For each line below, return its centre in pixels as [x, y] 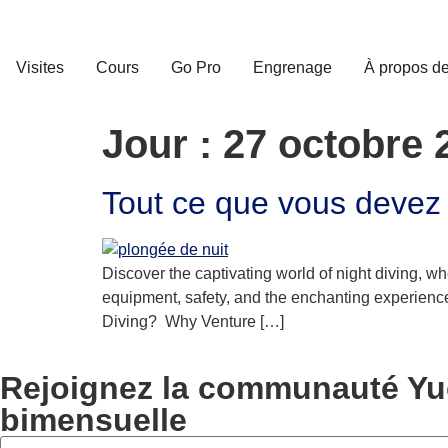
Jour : [162, 144]
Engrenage [292, 67]
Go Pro [196, 67]
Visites [40, 67]
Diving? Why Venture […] [193, 321]
